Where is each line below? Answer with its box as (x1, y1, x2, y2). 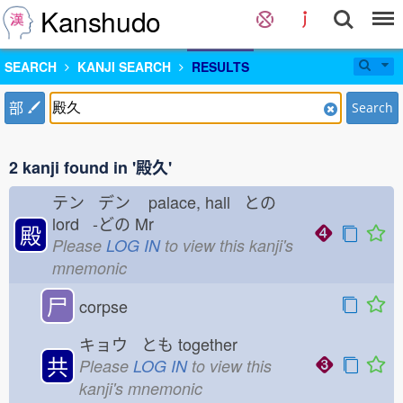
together (174, 332, 251, 355)
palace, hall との (144, 190, 276, 213)
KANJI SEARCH (77, 58, 171, 76)
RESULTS (192, 58, 249, 76)
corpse (79, 294, 128, 318)
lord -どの (52, 211, 130, 235)
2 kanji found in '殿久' (9, 156, 172, 179)
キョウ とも (79, 332, 174, 355)
